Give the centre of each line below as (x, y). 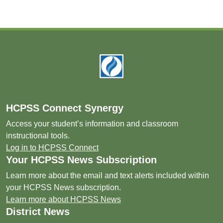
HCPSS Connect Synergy (65, 108)
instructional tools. (38, 136)
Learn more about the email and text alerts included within (108, 175)
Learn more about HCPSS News (63, 199)
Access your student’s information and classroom (92, 124)
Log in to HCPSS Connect (52, 148)
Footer (23, 61)
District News (38, 212)
